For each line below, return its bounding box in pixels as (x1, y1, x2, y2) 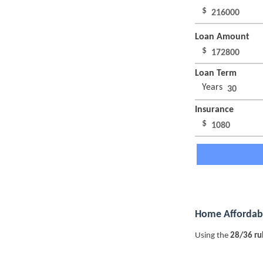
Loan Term (195, 69, 239, 79)
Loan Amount (195, 32, 252, 42)
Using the (195, 231, 230, 241)
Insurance (195, 105, 236, 115)
